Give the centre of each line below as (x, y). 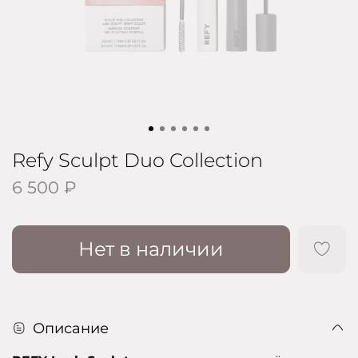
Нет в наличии (151, 249)
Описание (71, 328)
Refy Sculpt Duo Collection (137, 160)
